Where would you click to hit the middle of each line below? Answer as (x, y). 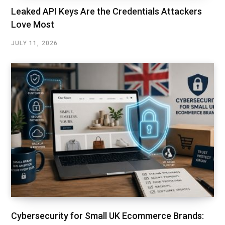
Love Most (33, 24)
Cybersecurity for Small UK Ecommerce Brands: (107, 216)
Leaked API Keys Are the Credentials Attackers (106, 11)
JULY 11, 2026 (35, 43)
